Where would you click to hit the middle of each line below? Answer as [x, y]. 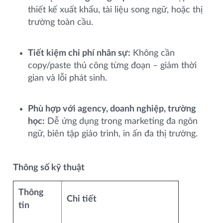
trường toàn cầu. [60, 22]
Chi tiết [82, 199]
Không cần [153, 53]
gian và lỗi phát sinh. [67, 78]
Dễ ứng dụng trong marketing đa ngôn [121, 121]
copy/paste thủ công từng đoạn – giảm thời [112, 66]
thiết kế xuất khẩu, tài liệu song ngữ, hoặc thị [115, 10]
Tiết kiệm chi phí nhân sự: [79, 53]
